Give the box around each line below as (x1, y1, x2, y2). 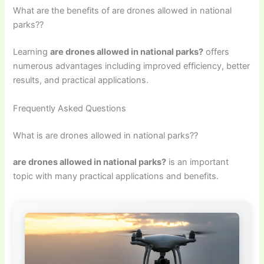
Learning (13, 47, 51, 58)
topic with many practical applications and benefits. (13, 171, 219, 182)
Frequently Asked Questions (13, 103, 127, 114)
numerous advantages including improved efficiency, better (13, 61, 250, 72)
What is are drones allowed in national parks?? (13, 130, 199, 141)
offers (203, 47, 230, 58)
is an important (166, 157, 229, 168)
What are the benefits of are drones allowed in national (13, 5, 232, 16)
